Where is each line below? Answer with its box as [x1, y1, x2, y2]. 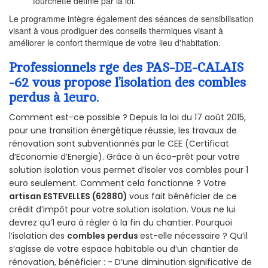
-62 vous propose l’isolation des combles [9, 75, 246, 90]
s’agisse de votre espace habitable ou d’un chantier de [9, 242, 239, 255]
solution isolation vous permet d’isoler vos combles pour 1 [9, 163, 248, 176]
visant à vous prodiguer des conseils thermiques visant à [9, 24, 223, 36]
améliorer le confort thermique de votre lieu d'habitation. [9, 36, 221, 48]
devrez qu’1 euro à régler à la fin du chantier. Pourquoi [9, 216, 232, 229]
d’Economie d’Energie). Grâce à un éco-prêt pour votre [9, 150, 240, 163]
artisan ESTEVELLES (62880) [9, 190, 129, 202]
